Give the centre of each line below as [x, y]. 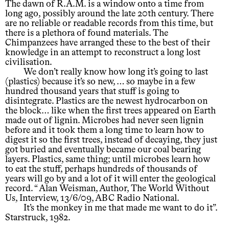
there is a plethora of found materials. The [87, 33]
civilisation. [29, 62]
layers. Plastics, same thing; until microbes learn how [108, 159]
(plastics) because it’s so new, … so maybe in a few [100, 82]
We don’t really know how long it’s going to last [116, 72]
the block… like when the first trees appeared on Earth [110, 111]
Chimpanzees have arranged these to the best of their [108, 43]
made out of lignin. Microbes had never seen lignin [104, 120]
